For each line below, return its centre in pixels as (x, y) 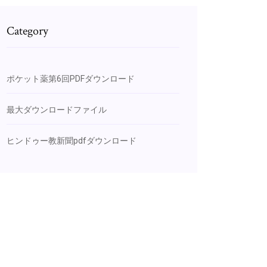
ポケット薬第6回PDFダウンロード (71, 79)
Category (27, 31)
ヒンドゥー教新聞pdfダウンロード (72, 141)
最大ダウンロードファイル (57, 110)
